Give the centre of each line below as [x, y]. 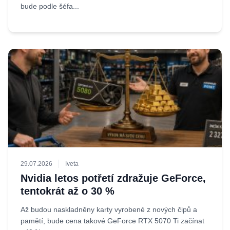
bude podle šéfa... [50, 6]
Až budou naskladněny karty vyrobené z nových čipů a [109, 209]
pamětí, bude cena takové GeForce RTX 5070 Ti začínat [112, 221]
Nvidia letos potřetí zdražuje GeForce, [113, 178]
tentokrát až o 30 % [68, 191]
